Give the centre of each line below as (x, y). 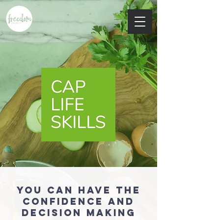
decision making (79, 213)
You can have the (79, 190)
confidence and (79, 201)
